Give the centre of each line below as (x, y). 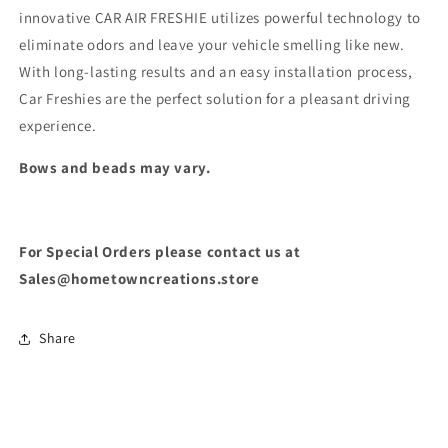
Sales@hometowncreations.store (139, 278)
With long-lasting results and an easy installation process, (216, 71)
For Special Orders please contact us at (160, 251)
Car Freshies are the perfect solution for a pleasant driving (215, 98)
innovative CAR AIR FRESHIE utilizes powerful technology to (220, 17)
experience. (58, 125)
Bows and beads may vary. (115, 167)
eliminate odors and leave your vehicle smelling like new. (212, 44)
